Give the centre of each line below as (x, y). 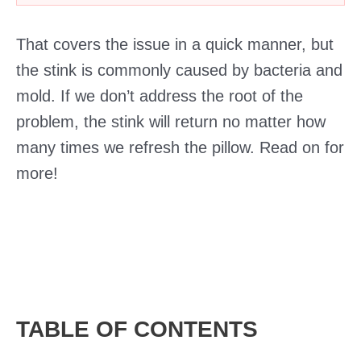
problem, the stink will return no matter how (171, 122)
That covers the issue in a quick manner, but (175, 44)
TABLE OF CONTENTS (137, 329)
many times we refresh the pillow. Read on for (180, 147)
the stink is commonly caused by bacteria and (179, 70)
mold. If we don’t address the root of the (160, 96)
